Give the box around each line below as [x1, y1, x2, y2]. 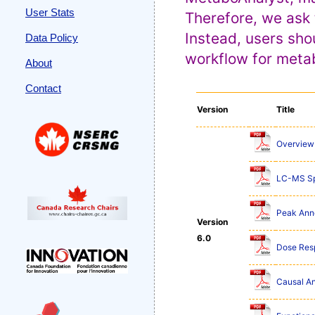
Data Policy [25, 32, 78, 44]
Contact [25, 82, 61, 94]
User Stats [25, 6, 75, 18]
